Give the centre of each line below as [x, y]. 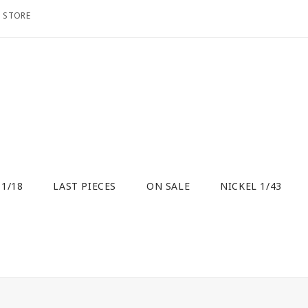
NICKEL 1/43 [251, 186]
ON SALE [168, 186]
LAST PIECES [85, 186]
